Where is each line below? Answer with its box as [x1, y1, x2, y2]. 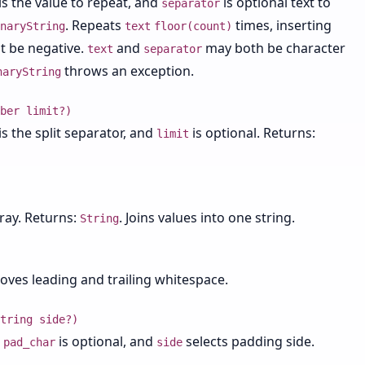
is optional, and [55, 332, 156, 350]
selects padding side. [182, 332, 314, 350]
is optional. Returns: [189, 124, 315, 142]
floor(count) [154, 20, 232, 33]
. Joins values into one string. [119, 209, 295, 226]
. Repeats [65, 16, 125, 34]
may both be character [202, 39, 345, 57]
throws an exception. [61, 62, 194, 80]
